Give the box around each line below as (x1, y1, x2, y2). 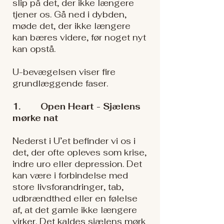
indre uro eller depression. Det (12, 158, 142, 169)
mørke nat (12, 112, 61, 123)
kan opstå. (12, 43, 55, 54)
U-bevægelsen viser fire (12, 66, 115, 77)
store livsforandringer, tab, (12, 181, 123, 192)
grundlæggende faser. (12, 78, 108, 89)
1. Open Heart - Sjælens (12, 101, 140, 112)
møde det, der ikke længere (12, 20, 130, 31)
